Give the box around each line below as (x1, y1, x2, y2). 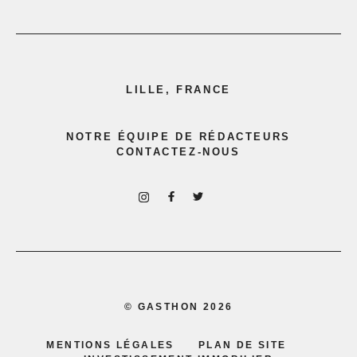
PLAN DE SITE (198, 339, 287, 351)
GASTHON (137, 300, 199, 312)
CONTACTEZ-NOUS (116, 145, 241, 158)
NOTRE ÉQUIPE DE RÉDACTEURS (66, 130, 291, 143)
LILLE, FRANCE (126, 83, 231, 96)
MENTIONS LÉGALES (46, 339, 175, 351)
